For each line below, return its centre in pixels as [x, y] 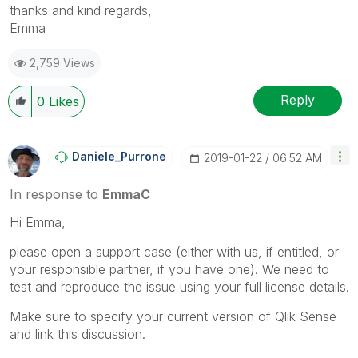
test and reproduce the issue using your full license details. [179, 286]
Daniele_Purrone [119, 156]
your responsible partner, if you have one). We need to [169, 269]
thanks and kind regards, [81, 10]
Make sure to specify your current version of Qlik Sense [173, 316]
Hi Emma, [40, 222]
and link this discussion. [80, 334]
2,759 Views [62, 62]
